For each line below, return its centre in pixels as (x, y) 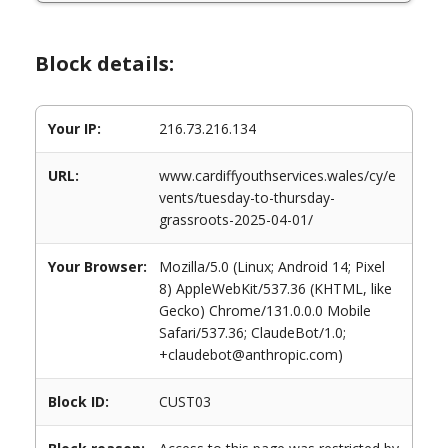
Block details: (104, 63)
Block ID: (78, 401)
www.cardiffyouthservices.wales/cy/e (277, 175)
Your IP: (74, 128)
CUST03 (185, 401)
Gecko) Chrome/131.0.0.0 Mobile (265, 310)
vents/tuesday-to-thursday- (247, 197)
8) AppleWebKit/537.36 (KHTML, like (275, 288)
